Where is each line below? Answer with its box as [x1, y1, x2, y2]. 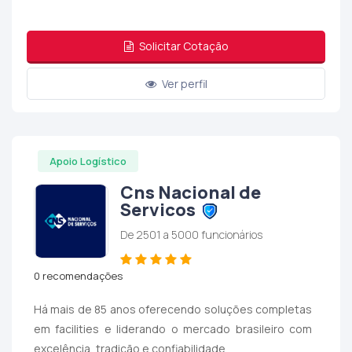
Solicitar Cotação [136, 38, 229, 54]
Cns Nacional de [119, 181, 261, 205]
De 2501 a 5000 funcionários [119, 227, 262, 243]
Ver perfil [159, 76, 207, 92]
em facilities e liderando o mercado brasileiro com [33, 321, 313, 336]
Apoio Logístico [49, 153, 126, 168]
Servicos [119, 198, 199, 222]
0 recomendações [33, 269, 123, 284]
